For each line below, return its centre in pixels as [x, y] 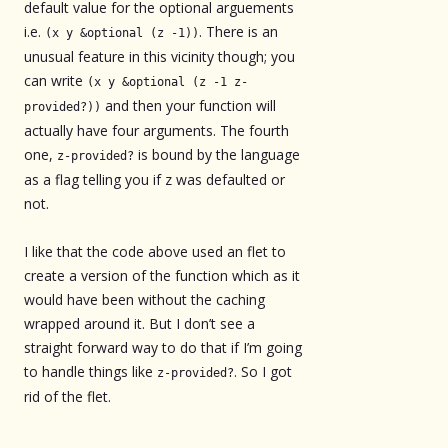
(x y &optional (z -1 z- [167, 81]
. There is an [238, 31]
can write [55, 80]
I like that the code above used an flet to [155, 251]
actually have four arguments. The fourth [156, 130]
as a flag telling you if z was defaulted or [154, 179]
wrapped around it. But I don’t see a [139, 323]
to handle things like [90, 371]
